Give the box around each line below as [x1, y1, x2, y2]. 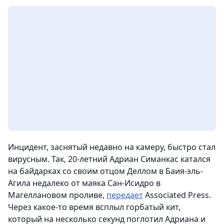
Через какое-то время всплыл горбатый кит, [8, 201, 180, 212]
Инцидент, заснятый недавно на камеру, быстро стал [8, 141, 215, 152]
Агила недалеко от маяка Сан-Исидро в [8, 177, 160, 188]
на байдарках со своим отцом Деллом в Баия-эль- [8, 165, 203, 176]
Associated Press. [143, 189, 211, 200]
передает [106, 189, 143, 200]
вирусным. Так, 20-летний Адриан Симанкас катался [8, 153, 210, 164]
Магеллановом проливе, [8, 189, 106, 200]
